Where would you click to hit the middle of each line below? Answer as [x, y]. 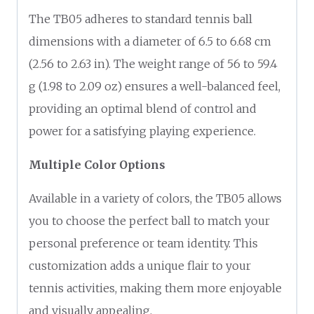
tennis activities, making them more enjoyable [155, 288]
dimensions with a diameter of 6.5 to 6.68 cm [150, 41]
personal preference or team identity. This [143, 243]
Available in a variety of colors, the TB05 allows [155, 198]
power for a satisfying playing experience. [142, 131]
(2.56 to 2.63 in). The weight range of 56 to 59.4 [153, 63]
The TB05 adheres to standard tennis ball [141, 19]
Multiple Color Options [97, 164]
